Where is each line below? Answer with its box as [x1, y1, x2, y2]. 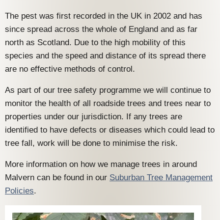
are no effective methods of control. [5, 64, 135, 74]
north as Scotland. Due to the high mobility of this [5, 38, 186, 48]
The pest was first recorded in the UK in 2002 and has [5, 11, 202, 21]
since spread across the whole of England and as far [5, 25, 197, 34]
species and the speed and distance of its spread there [5, 51, 206, 61]
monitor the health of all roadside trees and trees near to [5, 99, 211, 109]
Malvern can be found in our [5, 173, 110, 183]
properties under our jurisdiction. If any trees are [5, 112, 182, 122]
